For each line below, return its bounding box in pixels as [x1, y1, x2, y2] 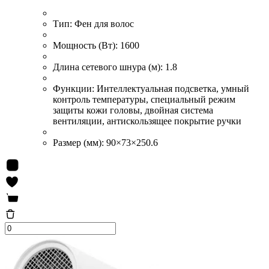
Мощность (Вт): [53, 40, 120, 50]
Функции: [53, 83, 97, 94]
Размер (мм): [53, 137, 106, 148]
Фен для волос [74, 18, 134, 29]
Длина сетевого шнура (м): [53, 61, 165, 72]
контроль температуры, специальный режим [53, 94, 235, 104]
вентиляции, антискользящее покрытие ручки [53, 115, 241, 126]
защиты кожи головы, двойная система [53, 104, 213, 115]
